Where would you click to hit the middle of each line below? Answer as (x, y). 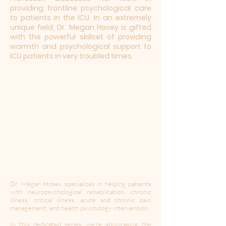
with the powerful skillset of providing (81, 37)
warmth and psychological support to (81, 46)
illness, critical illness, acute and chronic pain (81, 200)
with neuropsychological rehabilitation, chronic (81, 192)
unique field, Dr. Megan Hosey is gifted (81, 27)
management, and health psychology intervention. (80, 208)
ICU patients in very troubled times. (72, 56)
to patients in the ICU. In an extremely (81, 18)
